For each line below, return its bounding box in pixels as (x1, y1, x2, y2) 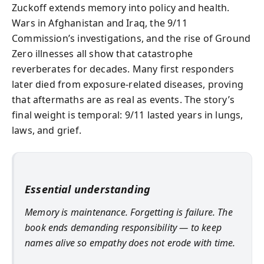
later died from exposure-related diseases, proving (12, 78, 243, 91)
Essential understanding (25, 182, 151, 196)
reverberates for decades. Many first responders (12, 62, 235, 75)
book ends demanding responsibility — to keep (25, 220, 222, 234)
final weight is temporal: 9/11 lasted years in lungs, (12, 108, 243, 121)
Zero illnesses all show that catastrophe (12, 47, 193, 60)
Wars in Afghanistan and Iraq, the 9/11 (12, 16, 187, 29)
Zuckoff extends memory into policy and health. (12, 1, 230, 14)
